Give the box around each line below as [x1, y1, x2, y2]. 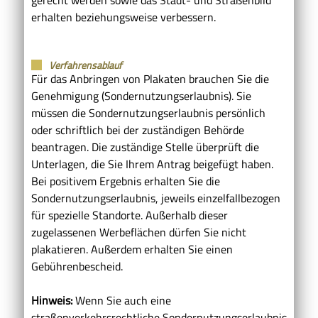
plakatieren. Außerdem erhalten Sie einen [31, 240, 233, 258]
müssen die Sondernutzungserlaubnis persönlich [31, 104, 265, 121]
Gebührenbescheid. [31, 257, 123, 275]
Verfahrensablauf [49, 57, 122, 72]
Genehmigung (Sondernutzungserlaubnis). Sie [31, 87, 251, 104]
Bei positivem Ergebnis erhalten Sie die [31, 172, 220, 190]
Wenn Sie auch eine [72, 291, 171, 309]
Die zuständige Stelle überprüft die [92, 138, 259, 155]
